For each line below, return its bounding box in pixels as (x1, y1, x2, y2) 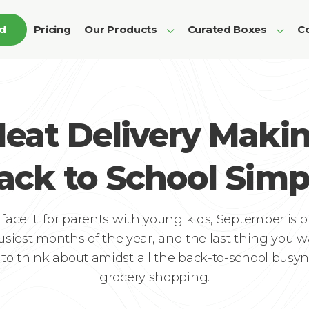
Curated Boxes (187, 22, 267, 36)
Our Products (84, 22, 157, 36)
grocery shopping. (99, 270, 210, 285)
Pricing (33, 22, 71, 36)
